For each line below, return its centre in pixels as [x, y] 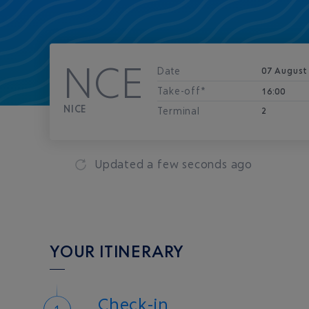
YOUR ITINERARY [117, 251]
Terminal [179, 111]
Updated [121, 164]
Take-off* [182, 91]
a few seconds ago [200, 164]
